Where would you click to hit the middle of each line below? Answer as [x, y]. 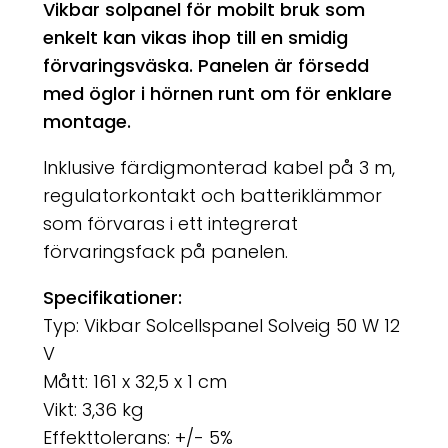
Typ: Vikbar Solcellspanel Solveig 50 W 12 [221, 326]
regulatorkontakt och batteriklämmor [212, 196]
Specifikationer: [112, 298]
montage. [86, 122]
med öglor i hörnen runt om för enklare [217, 94]
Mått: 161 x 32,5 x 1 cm [134, 382]
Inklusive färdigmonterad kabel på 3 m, [218, 168]
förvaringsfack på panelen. [165, 252]
